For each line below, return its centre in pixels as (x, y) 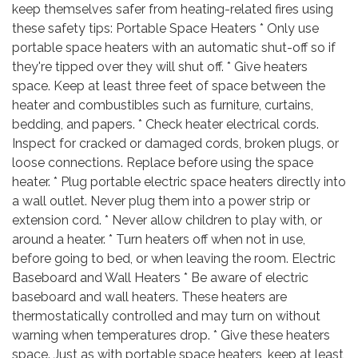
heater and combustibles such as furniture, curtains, (163, 105)
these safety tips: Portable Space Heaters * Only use (165, 28)
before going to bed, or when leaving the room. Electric (174, 259)
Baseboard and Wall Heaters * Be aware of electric (160, 278)
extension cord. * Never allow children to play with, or (167, 220)
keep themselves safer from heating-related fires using (173, 9)
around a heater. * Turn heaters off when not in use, (159, 239)
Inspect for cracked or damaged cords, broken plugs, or (175, 143)
